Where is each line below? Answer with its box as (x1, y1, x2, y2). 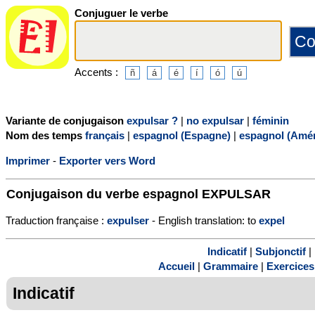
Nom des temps (6, 129, 85, 141)
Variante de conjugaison (6, 114, 127, 127)
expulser (107, 214, 149, 226)
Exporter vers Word (59, 154, 155, 167)
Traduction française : (6, 214, 107, 226)
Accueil (158, 260, 195, 273)
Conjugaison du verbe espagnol (6, 186, 202, 201)
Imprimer (6, 154, 50, 167)
